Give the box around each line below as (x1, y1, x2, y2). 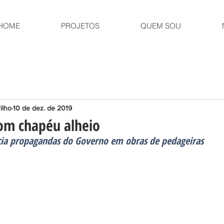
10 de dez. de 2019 (13, 103, 72, 112)
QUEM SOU (140, 21, 181, 30)
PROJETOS (60, 21, 99, 30)
